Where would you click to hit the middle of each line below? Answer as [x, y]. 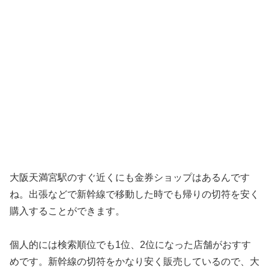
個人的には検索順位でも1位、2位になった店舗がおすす [130, 245]
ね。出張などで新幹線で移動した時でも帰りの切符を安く [134, 194]
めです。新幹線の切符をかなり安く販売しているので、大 [134, 262]
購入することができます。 [67, 211]
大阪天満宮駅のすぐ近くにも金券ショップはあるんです [130, 177]
